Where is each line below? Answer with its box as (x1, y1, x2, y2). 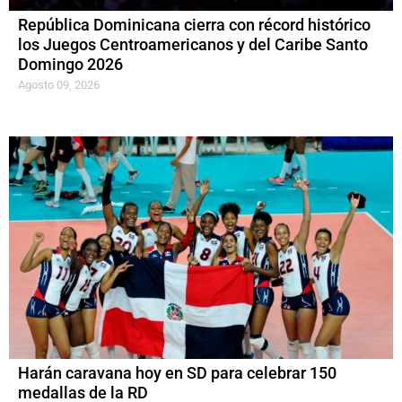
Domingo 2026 (18, 55, 123, 74)
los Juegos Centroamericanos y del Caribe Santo (18, 35, 368, 54)
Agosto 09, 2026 (18, 77, 100, 92)
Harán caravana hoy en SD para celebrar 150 (18, 363, 336, 382)
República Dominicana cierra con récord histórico (18, 15, 371, 34)
